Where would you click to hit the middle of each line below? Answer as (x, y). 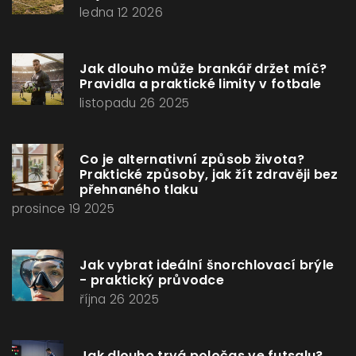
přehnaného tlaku (139, 190)
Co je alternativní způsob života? (192, 160)
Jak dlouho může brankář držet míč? (203, 69)
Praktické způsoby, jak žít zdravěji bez (209, 175)
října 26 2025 (119, 300)
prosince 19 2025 (63, 209)
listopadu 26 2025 (135, 103)
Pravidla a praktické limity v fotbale (201, 84)
